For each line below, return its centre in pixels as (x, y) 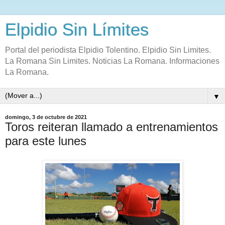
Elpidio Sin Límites (77, 30)
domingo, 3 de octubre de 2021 (46, 117)
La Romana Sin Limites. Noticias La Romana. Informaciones (112, 61)
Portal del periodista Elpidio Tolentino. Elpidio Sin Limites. (108, 50)
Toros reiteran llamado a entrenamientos (111, 127)
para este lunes (46, 141)
